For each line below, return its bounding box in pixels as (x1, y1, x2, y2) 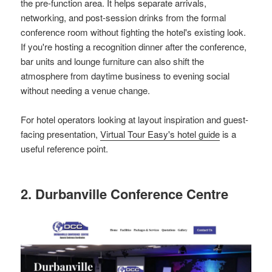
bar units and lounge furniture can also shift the (21, 55, 205, 68)
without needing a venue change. (21, 84, 151, 97)
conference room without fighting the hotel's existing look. (21, 25, 246, 39)
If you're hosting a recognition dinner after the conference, (21, 40, 247, 53)
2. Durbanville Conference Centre (21, 184, 229, 204)
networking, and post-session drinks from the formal (21, 11, 226, 24)
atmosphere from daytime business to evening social (21, 69, 230, 83)
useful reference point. (21, 142, 109, 155)
